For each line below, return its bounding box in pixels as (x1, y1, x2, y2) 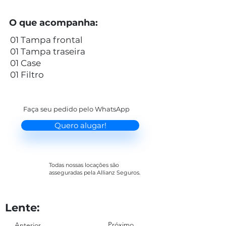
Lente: (5, 201, 40, 214)
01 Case (10, 58, 41, 68)
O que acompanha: (9, 17, 98, 28)
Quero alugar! (54, 121, 106, 130)
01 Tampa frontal (10, 35, 83, 45)
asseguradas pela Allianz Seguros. (49, 169, 140, 176)
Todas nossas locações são (49, 161, 119, 168)
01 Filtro (10, 70, 44, 80)
